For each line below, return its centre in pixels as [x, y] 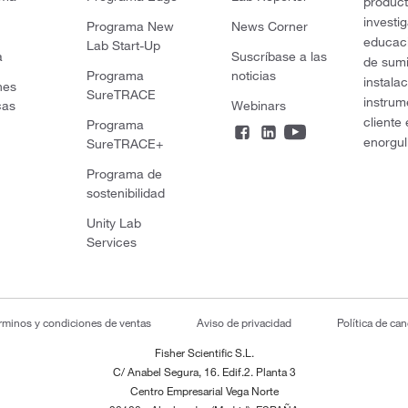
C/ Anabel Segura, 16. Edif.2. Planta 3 [204, 371]
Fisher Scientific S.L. [204, 352]
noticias [253, 75]
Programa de [125, 173]
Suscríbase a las [279, 56]
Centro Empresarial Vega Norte [204, 390]
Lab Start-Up [124, 45]
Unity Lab [114, 223]
